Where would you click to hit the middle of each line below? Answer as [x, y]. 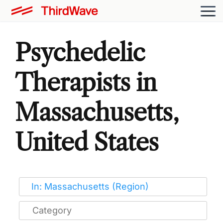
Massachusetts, [97, 112]
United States [87, 142]
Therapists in [86, 82]
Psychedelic [80, 52]
